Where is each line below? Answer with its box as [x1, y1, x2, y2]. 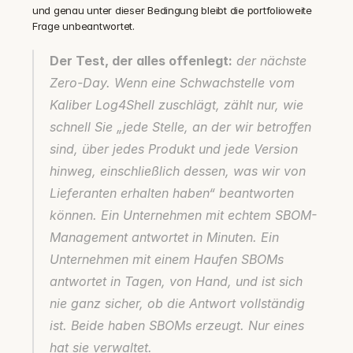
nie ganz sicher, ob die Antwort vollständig [50, 295, 305, 311]
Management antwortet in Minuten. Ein [50, 229, 279, 245]
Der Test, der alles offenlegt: [50, 53, 232, 69]
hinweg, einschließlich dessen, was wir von [50, 163, 306, 179]
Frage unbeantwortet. [32, 20, 135, 32]
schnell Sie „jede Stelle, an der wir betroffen [50, 119, 311, 135]
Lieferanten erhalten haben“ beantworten [50, 185, 294, 201]
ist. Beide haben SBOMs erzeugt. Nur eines [50, 318, 304, 333]
